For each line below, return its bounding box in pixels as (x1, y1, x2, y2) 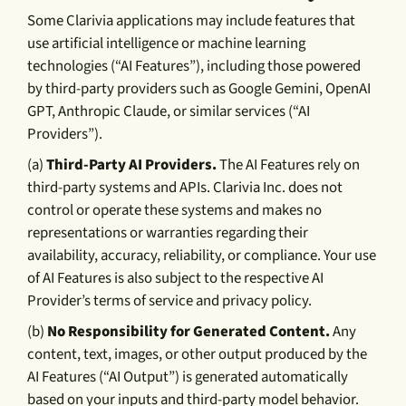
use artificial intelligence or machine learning (27, 32, 306, 54)
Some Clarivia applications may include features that (27, 9, 356, 32)
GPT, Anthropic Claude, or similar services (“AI (27, 100, 311, 122)
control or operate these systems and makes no (27, 198, 323, 221)
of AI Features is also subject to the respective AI (27, 266, 324, 289)
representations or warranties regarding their (27, 221, 309, 244)
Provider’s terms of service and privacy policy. (27, 289, 313, 312)
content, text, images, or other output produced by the (27, 343, 368, 365)
